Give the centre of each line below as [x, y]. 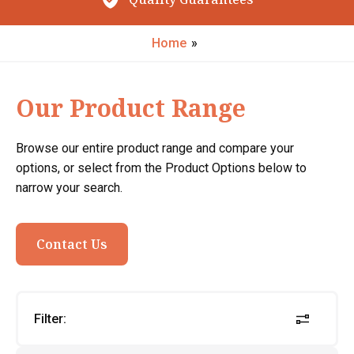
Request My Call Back [198, 30]
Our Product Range [131, 108]
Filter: [50, 319]
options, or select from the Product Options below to [161, 168]
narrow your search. [69, 188]
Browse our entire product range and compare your [155, 148]
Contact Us [72, 244]
